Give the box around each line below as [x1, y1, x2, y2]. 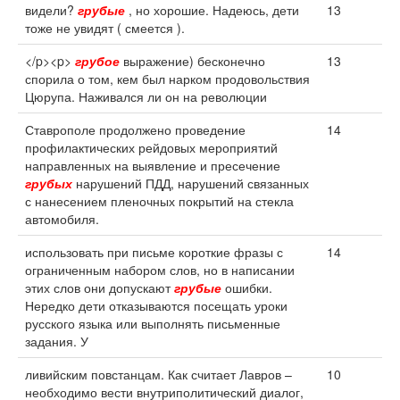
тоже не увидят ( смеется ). [25, 19, 185, 37]
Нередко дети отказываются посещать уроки [25, 296, 287, 314]
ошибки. [221, 279, 272, 296]
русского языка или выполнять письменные [25, 314, 280, 332]
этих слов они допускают [25, 279, 174, 296]
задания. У [25, 332, 88, 350]
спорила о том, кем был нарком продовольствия [25, 70, 310, 87]
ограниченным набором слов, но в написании [25, 261, 295, 279]
